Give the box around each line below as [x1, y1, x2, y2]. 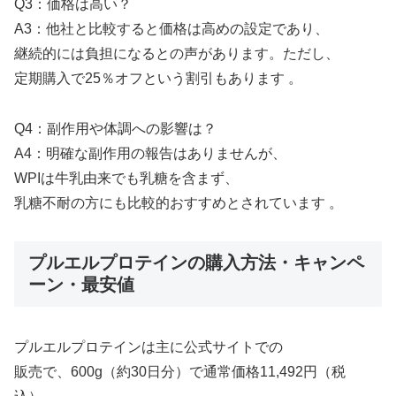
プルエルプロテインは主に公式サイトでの [14, 339, 283, 355]
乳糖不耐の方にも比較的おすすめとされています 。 [14, 194, 343, 210]
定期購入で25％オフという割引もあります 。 [14, 71, 302, 87]
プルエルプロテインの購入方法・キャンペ [28, 252, 364, 272]
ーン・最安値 [28, 274, 134, 294]
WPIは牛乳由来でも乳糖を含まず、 [14, 170, 239, 186]
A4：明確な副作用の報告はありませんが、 [14, 145, 286, 161]
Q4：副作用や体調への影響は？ [14, 120, 217, 136]
